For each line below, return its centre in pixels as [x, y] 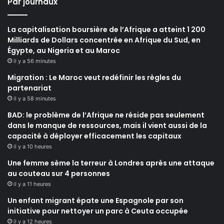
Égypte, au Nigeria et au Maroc [64, 50]
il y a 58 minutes [35, 98]
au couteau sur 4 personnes [59, 173]
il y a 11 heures [32, 184]
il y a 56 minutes [35, 61]
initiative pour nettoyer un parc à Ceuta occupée [98, 211]
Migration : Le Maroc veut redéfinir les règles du [94, 77]
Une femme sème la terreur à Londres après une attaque [111, 163]
